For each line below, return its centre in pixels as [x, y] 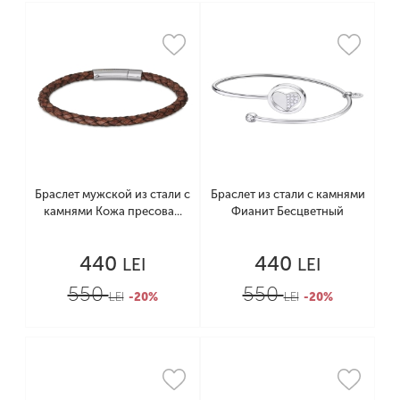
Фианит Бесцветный [287, 211]
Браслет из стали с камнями [287, 194]
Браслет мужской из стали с [112, 194]
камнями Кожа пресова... [112, 211]
